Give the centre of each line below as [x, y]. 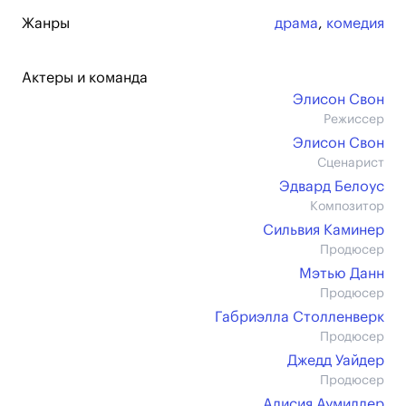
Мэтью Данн [342, 274]
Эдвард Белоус [332, 187]
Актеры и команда [85, 78]
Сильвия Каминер [324, 230]
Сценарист [351, 163]
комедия [355, 24]
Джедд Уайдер [336, 361]
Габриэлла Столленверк [300, 317]
